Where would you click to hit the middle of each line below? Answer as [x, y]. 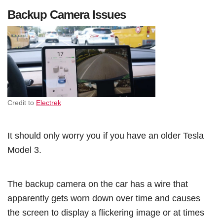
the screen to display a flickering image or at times [106, 213]
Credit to [22, 103]
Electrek [49, 103]
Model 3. [26, 150]
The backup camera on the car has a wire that [98, 184]
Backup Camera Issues [67, 15]
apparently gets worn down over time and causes [104, 198]
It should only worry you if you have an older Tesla [106, 136]
